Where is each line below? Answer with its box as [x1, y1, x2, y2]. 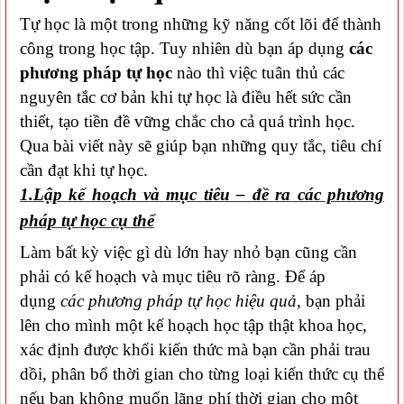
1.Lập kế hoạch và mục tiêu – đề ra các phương [19, 184, 384, 204]
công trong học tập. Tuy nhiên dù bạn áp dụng [20, 38, 349, 58]
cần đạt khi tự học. [20, 160, 148, 179]
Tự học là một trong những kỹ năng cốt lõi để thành [20, 14, 381, 33]
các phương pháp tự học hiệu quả [60, 290, 297, 310]
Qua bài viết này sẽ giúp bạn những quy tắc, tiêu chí [20, 135, 381, 155]
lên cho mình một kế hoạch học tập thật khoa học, [20, 315, 367, 335]
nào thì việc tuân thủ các [177, 62, 344, 82]
